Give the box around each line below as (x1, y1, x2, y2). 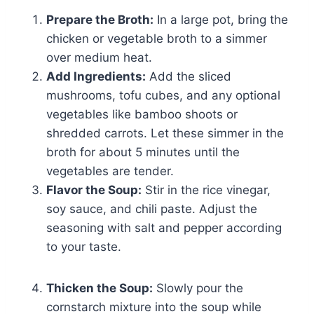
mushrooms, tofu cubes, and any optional (46, 88, 280, 102)
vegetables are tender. (46, 163, 174, 178)
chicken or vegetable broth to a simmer (46, 31, 267, 46)
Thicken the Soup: (46, 280, 153, 295)
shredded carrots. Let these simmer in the (46, 125, 284, 140)
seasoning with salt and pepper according (46, 220, 282, 235)
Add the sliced (146, 69, 231, 83)
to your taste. (46, 239, 121, 254)
